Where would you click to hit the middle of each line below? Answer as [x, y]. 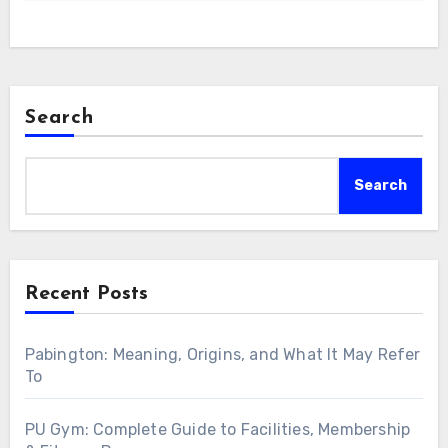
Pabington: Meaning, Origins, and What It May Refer [222, 355]
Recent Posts [86, 294]
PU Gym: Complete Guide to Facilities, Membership [217, 430]
